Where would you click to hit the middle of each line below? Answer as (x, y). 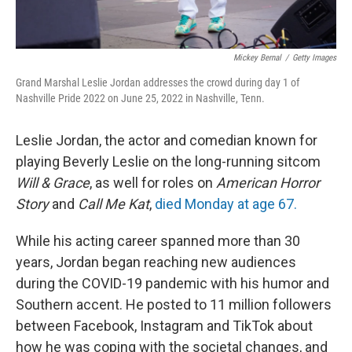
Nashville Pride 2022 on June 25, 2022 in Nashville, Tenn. (140, 98)
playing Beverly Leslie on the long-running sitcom (168, 161)
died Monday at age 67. (226, 203)
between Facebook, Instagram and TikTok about (164, 325)
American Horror (268, 182)
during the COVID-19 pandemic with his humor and (172, 283)
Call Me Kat (114, 203)
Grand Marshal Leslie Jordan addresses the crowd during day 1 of (158, 82)
